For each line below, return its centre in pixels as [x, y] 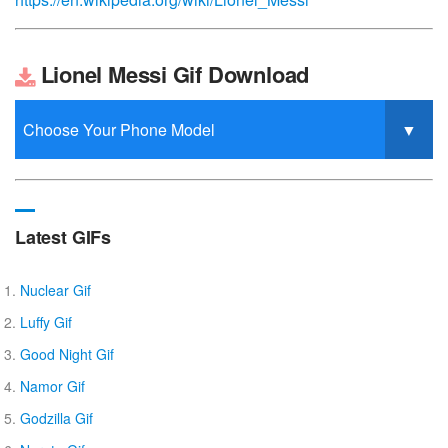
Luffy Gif [46, 322]
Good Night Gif [67, 354]
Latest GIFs [63, 237]
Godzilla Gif [56, 418]
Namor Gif [52, 386]
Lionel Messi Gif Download [172, 74]
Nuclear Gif [55, 290]
